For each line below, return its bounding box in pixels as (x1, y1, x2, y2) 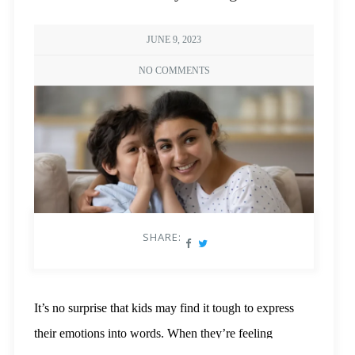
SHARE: (142, 230, 181, 245)
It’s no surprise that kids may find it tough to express (33, 301, 294, 315)
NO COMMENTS (138, 65, 210, 76)
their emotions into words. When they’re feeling (33, 326, 273, 341)
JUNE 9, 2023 (147, 34, 202, 45)
